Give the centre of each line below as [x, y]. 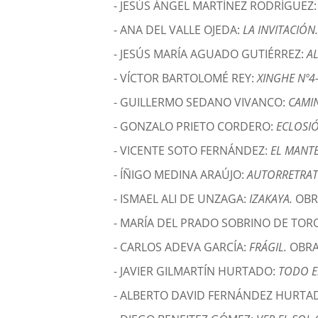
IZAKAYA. [273, 199]
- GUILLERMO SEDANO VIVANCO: [201, 103]
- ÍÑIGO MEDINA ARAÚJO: [181, 175]
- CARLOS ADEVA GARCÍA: [182, 247]
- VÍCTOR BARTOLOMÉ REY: [186, 78]
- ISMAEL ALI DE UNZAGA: [182, 199]
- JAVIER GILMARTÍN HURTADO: [196, 272]
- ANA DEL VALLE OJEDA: [179, 30]
